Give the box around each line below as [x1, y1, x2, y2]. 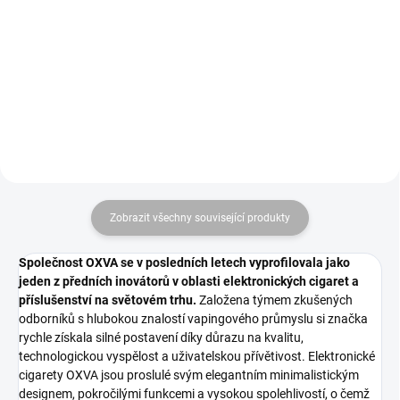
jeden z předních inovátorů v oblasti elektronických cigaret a [19, 273, 359, 288]
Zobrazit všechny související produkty [110, 211, 290, 224]
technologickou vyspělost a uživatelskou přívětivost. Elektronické [19, 348, 375, 363]
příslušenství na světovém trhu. [19, 292, 196, 307]
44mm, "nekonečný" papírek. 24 [30, 19, 182, 32]
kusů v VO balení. [30, 37, 113, 50]
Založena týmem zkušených [196, 292, 353, 307]
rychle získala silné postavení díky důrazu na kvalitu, [19, 329, 304, 345]
